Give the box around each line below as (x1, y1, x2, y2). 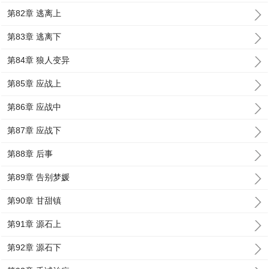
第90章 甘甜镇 (7, 196, 62, 205)
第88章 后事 (7, 149, 53, 159)
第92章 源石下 (7, 243, 62, 252)
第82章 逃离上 (7, 8, 62, 18)
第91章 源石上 (7, 219, 62, 229)
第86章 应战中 (7, 102, 62, 112)
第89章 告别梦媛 (7, 172, 70, 182)
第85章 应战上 (7, 79, 62, 88)
